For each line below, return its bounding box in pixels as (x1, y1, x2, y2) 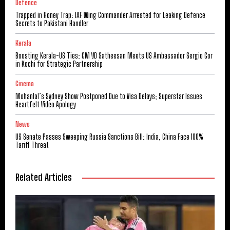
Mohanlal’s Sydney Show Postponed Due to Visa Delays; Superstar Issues (15, 92, 202, 101)
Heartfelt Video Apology (15, 100, 76, 109)
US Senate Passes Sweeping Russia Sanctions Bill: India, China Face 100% (15, 132, 203, 142)
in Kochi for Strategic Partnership (15, 60, 103, 69)
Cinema (15, 80, 34, 88)
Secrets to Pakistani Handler (15, 19, 88, 28)
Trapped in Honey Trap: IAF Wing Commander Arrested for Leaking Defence (15, 11, 205, 20)
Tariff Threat (15, 141, 49, 150)
